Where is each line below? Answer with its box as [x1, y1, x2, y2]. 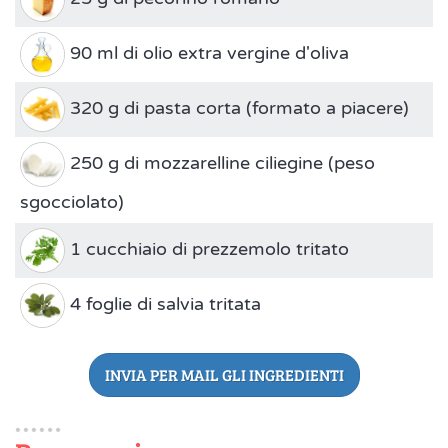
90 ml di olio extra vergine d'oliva [65, 42, 349, 65]
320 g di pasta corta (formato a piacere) [65, 97, 409, 120]
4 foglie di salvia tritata [65, 293, 261, 316]
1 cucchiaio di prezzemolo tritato [65, 238, 349, 261]
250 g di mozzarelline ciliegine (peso [65, 152, 375, 175]
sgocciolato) [20, 191, 124, 214]
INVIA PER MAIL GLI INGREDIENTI [104, 364, 344, 386]
